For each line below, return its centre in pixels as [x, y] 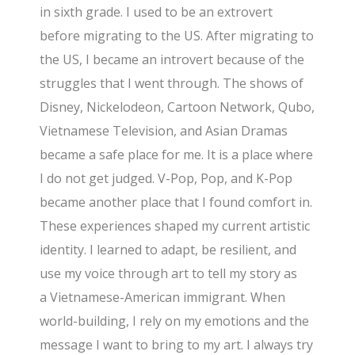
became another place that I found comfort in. [176, 202]
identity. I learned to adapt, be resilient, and [168, 249]
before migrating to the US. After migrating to [177, 35]
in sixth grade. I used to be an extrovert [157, 11]
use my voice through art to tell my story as [169, 273]
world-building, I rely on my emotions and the [175, 321]
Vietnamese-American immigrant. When [168, 297]
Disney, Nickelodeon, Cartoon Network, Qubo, [177, 107]
